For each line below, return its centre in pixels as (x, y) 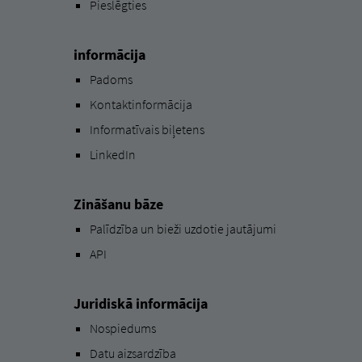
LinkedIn (112, 154)
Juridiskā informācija (140, 303)
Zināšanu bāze (118, 204)
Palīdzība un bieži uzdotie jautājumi (183, 228)
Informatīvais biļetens (147, 129)
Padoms (111, 79)
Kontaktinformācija (141, 104)
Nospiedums (122, 328)
